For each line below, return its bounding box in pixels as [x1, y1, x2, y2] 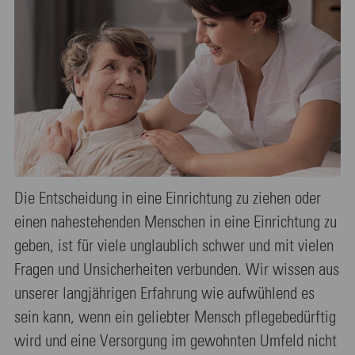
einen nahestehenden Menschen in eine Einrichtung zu [14, 214, 337, 231]
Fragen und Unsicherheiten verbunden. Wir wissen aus [14, 261, 339, 279]
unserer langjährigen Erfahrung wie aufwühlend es [14, 285, 315, 303]
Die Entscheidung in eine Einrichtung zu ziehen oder [14, 190, 321, 208]
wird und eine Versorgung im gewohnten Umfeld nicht [14, 333, 337, 350]
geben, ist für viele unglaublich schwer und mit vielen [14, 238, 334, 255]
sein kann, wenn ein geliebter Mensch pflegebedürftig [14, 309, 336, 326]
